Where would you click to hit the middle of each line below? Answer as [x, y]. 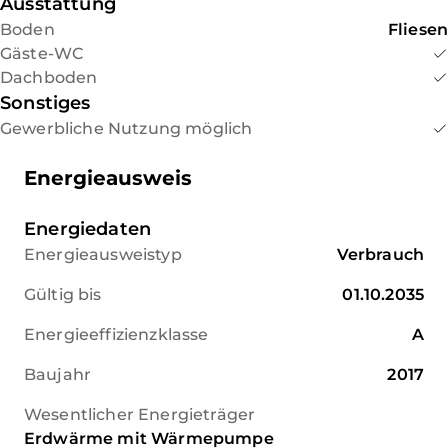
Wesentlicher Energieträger [140, 414]
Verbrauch [380, 254]
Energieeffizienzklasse [116, 334]
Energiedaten [88, 229]
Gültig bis [63, 294]
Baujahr [58, 374]
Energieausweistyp [103, 254]
